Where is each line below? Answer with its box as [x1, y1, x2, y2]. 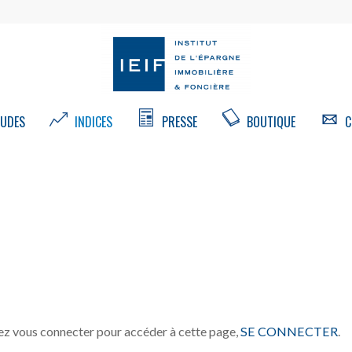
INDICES [71, 112, 112, 131]
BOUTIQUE [243, 112, 295, 131]
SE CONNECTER [240, 323, 338, 339]
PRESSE [158, 112, 197, 131]
